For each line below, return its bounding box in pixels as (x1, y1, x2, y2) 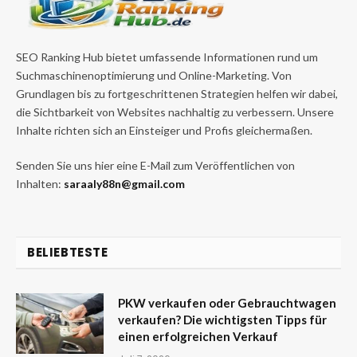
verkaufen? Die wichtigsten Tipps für (118, 312, 327, 328)
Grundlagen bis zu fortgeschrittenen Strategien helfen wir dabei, (16, 87, 338, 101)
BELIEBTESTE (27, 244, 108, 261)
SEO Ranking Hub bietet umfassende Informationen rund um (16, 50, 318, 65)
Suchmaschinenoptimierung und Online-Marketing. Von (16, 69, 292, 83)
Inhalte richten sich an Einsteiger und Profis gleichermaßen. (16, 124, 312, 138)
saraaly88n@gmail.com (64, 177, 185, 191)
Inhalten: (16, 177, 64, 191)
